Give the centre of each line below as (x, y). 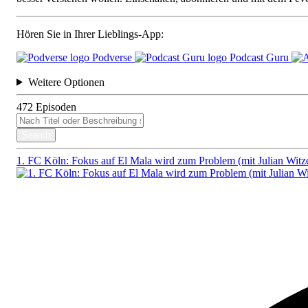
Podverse (112, 57)
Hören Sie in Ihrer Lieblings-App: (90, 34)
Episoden (56, 107)
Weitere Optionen (66, 82)
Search (36, 135)
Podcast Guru (259, 57)
